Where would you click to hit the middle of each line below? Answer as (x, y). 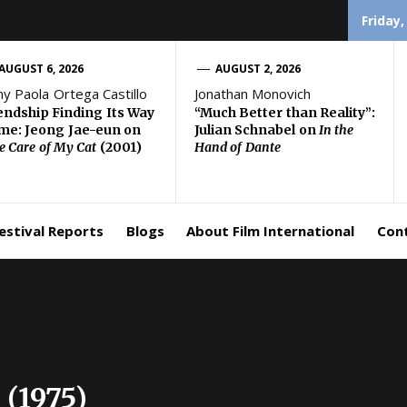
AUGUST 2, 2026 (258, 69)
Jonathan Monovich (253, 94)
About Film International (270, 231)
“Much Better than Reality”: (285, 113)
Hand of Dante (238, 147)
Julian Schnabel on (257, 130)
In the (336, 130)
